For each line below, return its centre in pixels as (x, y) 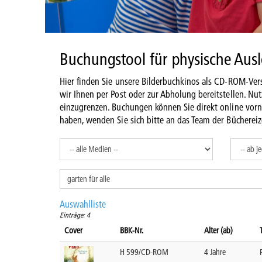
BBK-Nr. (132, 230)
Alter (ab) (219, 230)
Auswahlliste (83, 204)
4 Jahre (215, 252)
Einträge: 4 (75, 215)
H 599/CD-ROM (144, 252)
